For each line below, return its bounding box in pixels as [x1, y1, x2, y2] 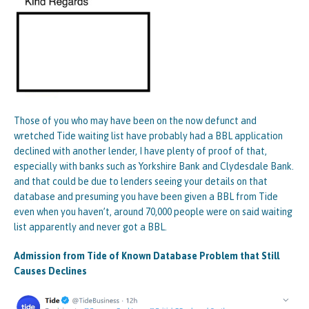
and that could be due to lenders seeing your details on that [14, 175, 268, 187]
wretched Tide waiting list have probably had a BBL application [14, 130, 283, 141]
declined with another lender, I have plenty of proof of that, [14, 145, 267, 157]
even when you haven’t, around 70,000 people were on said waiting [14, 206, 292, 217]
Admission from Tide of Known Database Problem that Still [14, 250, 279, 261]
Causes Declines [14, 265, 87, 277]
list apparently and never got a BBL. [14, 221, 167, 232]
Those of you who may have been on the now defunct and [14, 114, 257, 126]
